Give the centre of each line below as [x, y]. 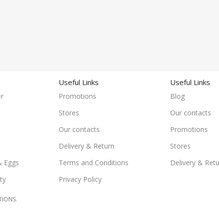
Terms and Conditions [94, 162]
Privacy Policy [80, 179]
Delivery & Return [87, 146]
